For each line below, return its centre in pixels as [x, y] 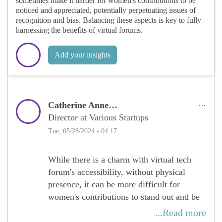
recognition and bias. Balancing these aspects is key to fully [109, 20]
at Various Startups [114, 117]
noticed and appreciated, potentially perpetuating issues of [106, 10]
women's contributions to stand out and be [124, 196]
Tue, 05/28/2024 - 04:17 [83, 131]
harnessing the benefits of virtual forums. [79, 30]
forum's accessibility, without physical [117, 172]
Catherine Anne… [83, 105]
